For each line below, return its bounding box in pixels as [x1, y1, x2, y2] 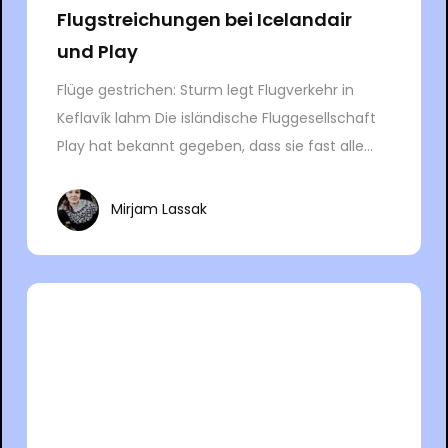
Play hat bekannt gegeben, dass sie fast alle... [56, 135, 373, 156]
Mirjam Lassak [110, 199, 207, 220]
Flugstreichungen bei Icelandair [56, 6, 352, 32]
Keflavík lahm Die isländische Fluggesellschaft [56, 107, 376, 128]
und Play [56, 38, 138, 64]
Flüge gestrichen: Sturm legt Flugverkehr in [56, 79, 354, 100]
